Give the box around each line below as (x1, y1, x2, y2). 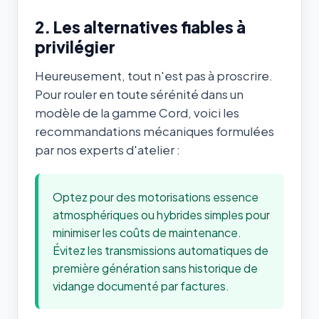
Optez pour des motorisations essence (53, 189, 258, 204)
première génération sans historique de (53, 260, 258, 276)
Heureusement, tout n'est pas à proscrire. (35, 68, 273, 83)
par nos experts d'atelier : (35, 142, 180, 157)
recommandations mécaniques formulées (35, 123, 274, 139)
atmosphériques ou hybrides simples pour (53, 206, 270, 222)
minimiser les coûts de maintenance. (53, 224, 241, 240)
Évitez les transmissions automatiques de (53, 242, 268, 258)
